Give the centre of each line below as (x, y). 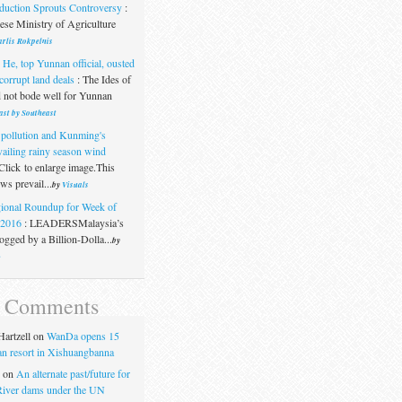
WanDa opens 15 (83, 336)
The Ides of (106, 79)
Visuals (75, 184)
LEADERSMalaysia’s (76, 222)
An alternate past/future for (73, 374)
